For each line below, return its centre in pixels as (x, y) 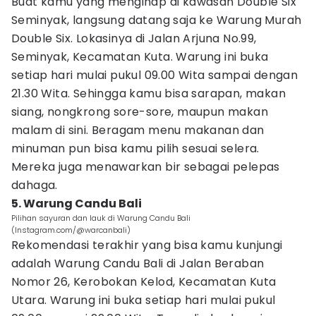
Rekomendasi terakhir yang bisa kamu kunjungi (147, 245)
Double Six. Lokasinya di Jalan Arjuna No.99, (134, 38)
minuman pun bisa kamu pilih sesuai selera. (135, 148)
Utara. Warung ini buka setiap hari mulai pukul (144, 300)
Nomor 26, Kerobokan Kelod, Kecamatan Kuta (144, 282)
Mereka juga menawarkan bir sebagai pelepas (146, 167)
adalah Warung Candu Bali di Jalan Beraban (138, 263)
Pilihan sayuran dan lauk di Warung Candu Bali (101, 218)
